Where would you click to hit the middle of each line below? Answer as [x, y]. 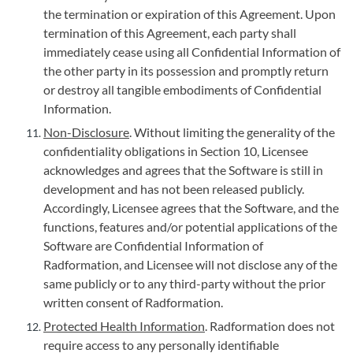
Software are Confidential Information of [153, 245]
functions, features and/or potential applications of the [190, 227]
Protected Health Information [124, 326]
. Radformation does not [270, 326]
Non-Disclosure [86, 132]
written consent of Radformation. [133, 302]
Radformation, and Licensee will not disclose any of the [190, 264]
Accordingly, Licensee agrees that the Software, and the [191, 208]
